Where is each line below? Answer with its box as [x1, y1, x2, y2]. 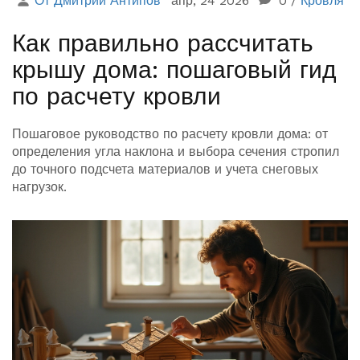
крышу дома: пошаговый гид [12, 55, 337, 84]
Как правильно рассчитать [12, 29, 313, 58]
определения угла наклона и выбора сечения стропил [12, 144, 339, 160]
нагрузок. [12, 179, 67, 195]
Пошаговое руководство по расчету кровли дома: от [12, 126, 328, 142]
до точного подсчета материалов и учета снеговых [12, 162, 318, 178]
